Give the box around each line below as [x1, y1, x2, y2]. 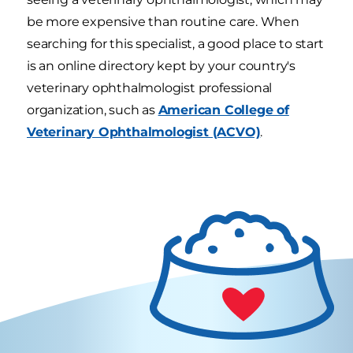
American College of [158, 102, 289, 118]
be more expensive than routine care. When [27, 14, 299, 30]
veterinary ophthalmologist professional [27, 80, 273, 96]
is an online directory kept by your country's [27, 58, 295, 74]
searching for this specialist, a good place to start [27, 36, 324, 52]
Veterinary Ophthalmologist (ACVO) [27, 124, 261, 140]
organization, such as [27, 102, 158, 118]
